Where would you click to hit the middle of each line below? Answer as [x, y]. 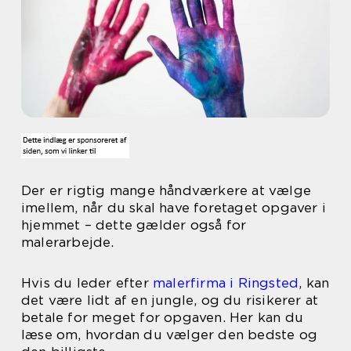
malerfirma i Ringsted [226, 283]
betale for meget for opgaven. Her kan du [163, 317]
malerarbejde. [68, 242]
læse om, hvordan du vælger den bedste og [170, 335]
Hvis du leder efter [87, 283]
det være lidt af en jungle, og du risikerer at [170, 300]
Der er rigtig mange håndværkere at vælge [166, 190]
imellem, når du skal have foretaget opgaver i [174, 208]
